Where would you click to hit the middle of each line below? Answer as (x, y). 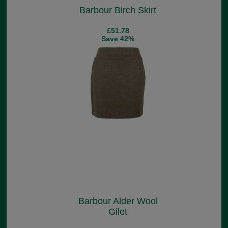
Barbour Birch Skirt (118, 10)
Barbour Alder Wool (118, 201)
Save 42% (118, 39)
